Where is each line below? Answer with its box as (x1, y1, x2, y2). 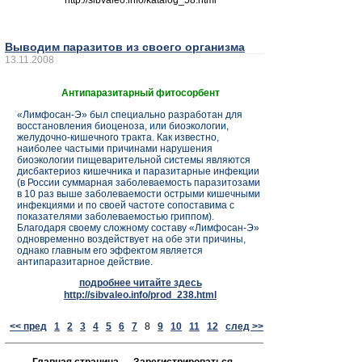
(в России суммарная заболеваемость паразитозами (17, 177, 260, 189)
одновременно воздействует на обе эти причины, (17, 234, 246, 246)
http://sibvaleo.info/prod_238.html (64, 289, 217, 301)
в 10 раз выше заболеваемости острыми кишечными (17, 188, 260, 200)
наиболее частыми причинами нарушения (17, 143, 213, 155)
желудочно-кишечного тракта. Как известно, (17, 132, 219, 144)
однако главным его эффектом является (17, 245, 203, 257)
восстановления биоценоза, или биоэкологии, (17, 120, 229, 133)
